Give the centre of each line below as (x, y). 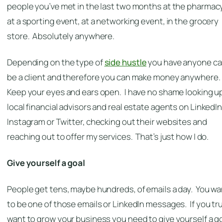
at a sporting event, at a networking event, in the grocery (113, 21)
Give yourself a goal (46, 163)
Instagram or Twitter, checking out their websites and (107, 122)
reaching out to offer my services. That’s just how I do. (108, 137)
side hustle (125, 62)
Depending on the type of (56, 62)
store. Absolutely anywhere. (61, 36)
